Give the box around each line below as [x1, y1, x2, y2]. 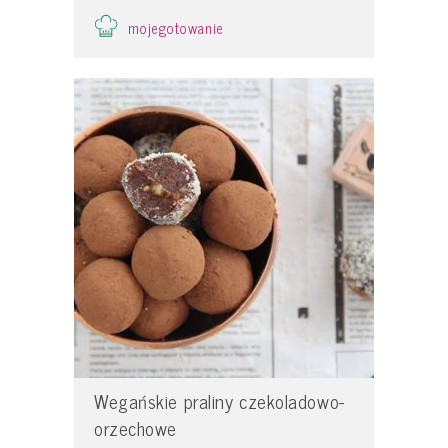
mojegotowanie [128, 15, 225, 40]
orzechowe [94, 412, 177, 443]
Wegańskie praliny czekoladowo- [94, 385, 345, 416]
